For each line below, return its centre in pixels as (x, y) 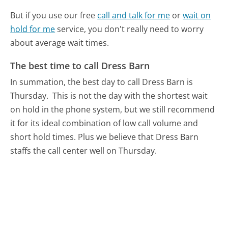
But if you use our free (54, 16)
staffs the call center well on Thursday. (84, 150)
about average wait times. (60, 43)
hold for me (33, 29)
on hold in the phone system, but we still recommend (113, 109)
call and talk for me (134, 16)
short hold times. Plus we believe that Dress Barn (105, 137)
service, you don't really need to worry (130, 29)
